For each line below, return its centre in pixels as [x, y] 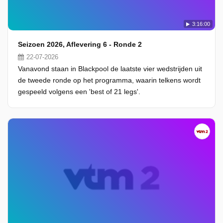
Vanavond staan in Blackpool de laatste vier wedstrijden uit [110, 69]
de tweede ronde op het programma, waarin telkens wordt [109, 80]
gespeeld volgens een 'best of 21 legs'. [79, 92]
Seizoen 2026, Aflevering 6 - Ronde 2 [80, 44]
